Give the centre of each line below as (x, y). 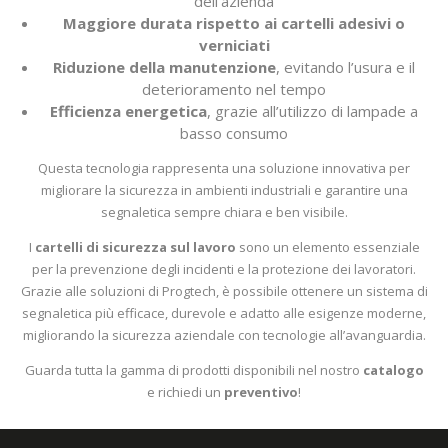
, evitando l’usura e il (345, 67)
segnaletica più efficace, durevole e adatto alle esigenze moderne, (224, 313)
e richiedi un (185, 392)
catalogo (393, 370)
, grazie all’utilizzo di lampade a (312, 111)
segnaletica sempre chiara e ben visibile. (224, 212)
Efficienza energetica (128, 111)
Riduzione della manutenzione (164, 67)
